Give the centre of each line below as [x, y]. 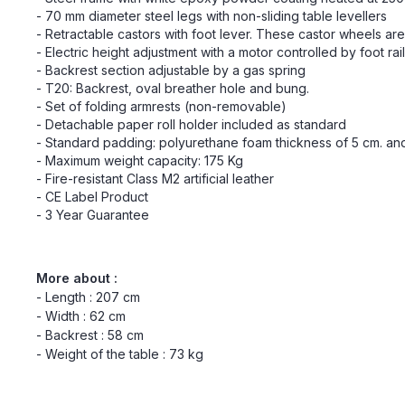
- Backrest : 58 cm [90, 335]
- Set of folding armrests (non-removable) [161, 106]
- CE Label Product [92, 197]
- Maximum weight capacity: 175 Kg [140, 160]
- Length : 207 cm [88, 297]
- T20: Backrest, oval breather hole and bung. [173, 88]
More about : [77, 278]
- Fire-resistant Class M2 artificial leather [155, 179]
